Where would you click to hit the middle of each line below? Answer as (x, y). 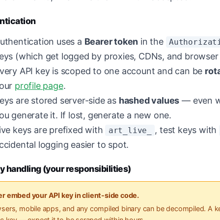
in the (152, 41)
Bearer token (111, 41)
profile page (39, 86)
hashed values (149, 100)
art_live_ (130, 130)
